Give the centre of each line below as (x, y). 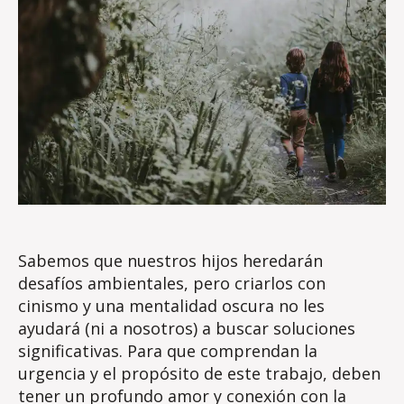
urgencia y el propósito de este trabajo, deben (199, 373)
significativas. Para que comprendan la (168, 350)
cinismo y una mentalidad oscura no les (171, 305)
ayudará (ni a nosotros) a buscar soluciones (187, 328)
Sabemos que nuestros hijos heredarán (170, 260)
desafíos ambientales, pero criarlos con (172, 283)
